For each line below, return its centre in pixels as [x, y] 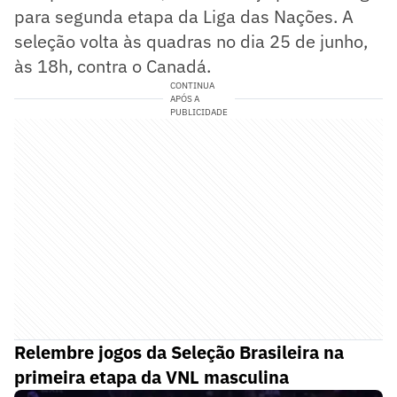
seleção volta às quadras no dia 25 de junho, [191, 41]
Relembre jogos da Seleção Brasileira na [179, 352]
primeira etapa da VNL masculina [152, 377]
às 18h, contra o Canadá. [113, 66]
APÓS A [184, 98]
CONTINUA [192, 85]
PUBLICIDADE [198, 112]
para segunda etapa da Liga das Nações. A [184, 16]
